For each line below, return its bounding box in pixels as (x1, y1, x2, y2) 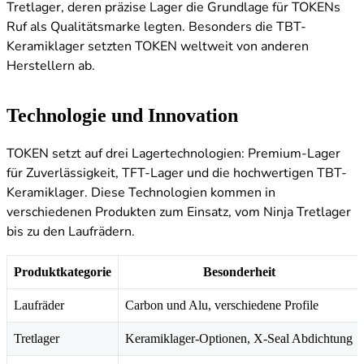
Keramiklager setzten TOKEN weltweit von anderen (6, 40, 309, 54)
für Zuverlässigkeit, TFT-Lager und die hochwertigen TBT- (6, 167, 347, 180)
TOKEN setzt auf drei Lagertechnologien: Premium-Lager (6, 147, 340, 161)
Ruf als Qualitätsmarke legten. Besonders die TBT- (6, 20, 306, 34)
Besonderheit (202, 264, 275, 279)
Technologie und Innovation (6, 104, 238, 126)
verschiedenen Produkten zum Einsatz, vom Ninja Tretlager (6, 206, 351, 219)
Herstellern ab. (6, 59, 95, 73)
